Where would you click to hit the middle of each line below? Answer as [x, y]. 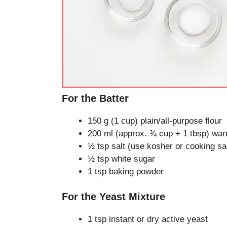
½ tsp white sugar [121, 159]
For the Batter [95, 98]
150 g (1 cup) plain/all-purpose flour [155, 121]
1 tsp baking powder [126, 171]
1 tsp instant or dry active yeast [148, 219]
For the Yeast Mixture [113, 197]
